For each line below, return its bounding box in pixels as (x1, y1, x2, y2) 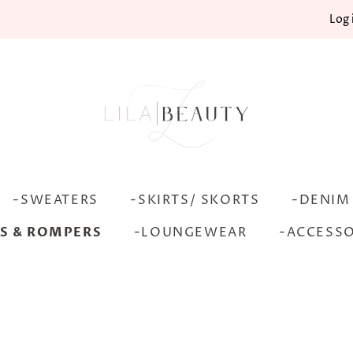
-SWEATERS (13, 191, 98, 209)
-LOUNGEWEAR (133, 224, 247, 241)
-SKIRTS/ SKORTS (130, 191, 260, 209)
